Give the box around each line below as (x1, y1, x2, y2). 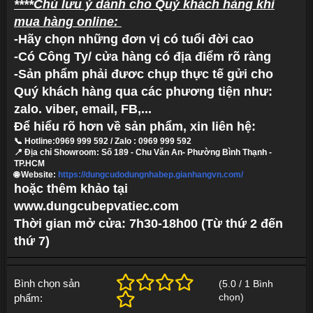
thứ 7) (14, 234, 50, 248)
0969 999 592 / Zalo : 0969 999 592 (55, 136, 191, 146)
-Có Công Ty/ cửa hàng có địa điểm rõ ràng (14, 50, 271, 64)
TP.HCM (14, 159, 45, 168)
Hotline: (24, 136, 55, 146)
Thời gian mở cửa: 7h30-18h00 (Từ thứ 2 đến (14, 217, 283, 231)
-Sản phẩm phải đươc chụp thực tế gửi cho (14, 67, 273, 81)
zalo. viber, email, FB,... (14, 102, 152, 116)
